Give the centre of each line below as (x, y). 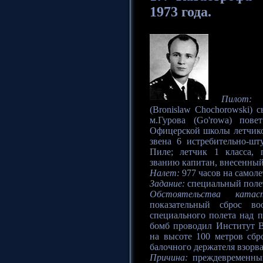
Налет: (165, 173)
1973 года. (181, 12)
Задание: (167, 184)
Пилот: (237, 99)
